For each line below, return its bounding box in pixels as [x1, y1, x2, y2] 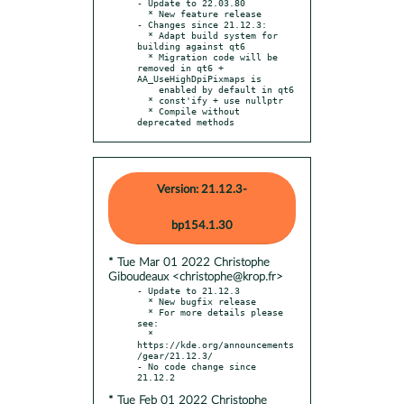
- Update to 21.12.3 [137, 284, 240, 296]
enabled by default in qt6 [137, 83, 159, 95]
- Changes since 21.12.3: [137, 18, 267, 30]
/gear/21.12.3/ [137, 349, 213, 361]
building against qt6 [137, 40, 245, 51]
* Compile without [137, 105, 148, 116]
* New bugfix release [137, 295, 148, 307]
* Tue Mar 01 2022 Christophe [108, 256, 270, 269]
